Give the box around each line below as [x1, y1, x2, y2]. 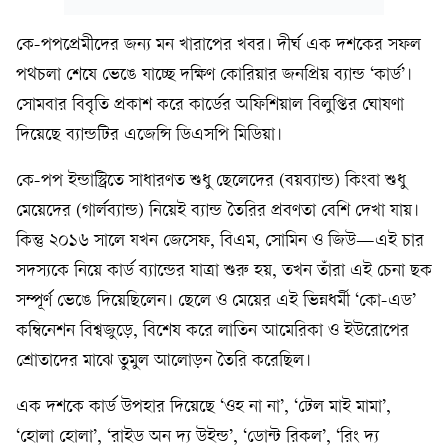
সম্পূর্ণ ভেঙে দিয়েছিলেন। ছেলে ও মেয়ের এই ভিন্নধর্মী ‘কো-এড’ [16, 292, 416, 311]
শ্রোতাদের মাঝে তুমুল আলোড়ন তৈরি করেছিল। [16, 352, 311, 371]
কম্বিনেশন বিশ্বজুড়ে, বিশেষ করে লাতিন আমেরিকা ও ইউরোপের [16, 322, 409, 341]
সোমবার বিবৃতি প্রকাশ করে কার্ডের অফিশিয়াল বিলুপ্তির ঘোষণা [16, 96, 404, 115]
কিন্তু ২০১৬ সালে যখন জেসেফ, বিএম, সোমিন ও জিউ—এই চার [16, 232, 424, 251]
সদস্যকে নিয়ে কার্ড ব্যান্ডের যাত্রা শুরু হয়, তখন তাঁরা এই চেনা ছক [16, 262, 432, 281]
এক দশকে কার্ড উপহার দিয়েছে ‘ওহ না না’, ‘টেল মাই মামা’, [16, 398, 391, 417]
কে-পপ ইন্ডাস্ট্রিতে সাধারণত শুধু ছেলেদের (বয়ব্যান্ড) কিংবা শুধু [16, 172, 406, 191]
